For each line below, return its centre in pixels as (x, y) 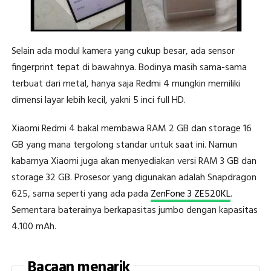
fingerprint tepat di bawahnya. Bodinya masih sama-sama (129, 68)
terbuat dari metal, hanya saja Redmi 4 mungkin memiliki (126, 84)
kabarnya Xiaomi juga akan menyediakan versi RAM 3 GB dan (134, 162)
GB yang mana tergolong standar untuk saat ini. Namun (124, 145)
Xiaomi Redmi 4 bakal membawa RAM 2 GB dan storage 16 (131, 129)
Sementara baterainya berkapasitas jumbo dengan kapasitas (134, 211)
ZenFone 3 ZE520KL (190, 194)
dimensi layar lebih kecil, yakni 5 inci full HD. (98, 101)
